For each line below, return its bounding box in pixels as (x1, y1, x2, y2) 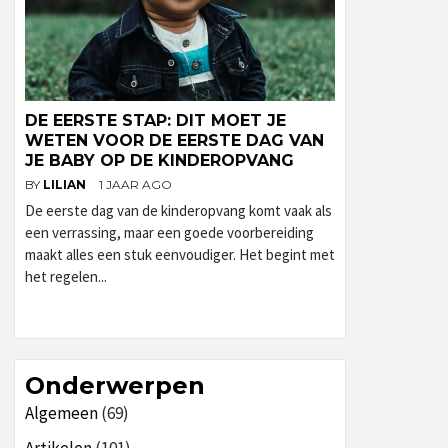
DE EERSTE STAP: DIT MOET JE (25, 111, 286, 130)
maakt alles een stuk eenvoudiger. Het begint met (25, 245, 335, 264)
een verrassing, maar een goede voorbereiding (25, 223, 314, 242)
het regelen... (25, 267, 107, 286)
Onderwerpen (25, 371, 205, 400)
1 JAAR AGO (99, 177, 172, 192)
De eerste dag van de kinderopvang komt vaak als (25, 201, 332, 220)
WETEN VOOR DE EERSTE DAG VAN (25, 131, 324, 150)
